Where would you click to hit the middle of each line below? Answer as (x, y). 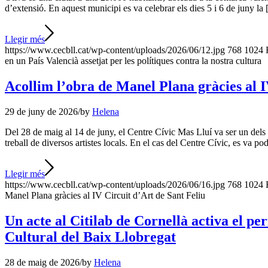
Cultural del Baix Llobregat (90, 237)
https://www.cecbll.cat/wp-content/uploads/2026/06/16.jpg (115, 184)
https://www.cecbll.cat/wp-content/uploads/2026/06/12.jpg (115, 50)
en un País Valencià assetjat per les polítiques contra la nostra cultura (133, 60)
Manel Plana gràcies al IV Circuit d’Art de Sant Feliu (105, 195)
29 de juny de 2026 (41, 111)
